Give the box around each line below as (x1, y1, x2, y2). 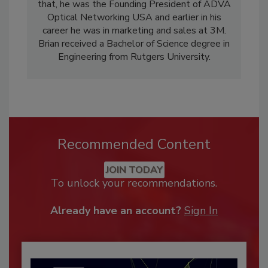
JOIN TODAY (105, 163, 163, 177)
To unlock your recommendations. (51, 176, 217, 191)
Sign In (184, 203, 218, 218)
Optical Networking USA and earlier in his (47, 11, 221, 25)
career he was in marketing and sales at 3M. (42, 24, 226, 38)
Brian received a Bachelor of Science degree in (38, 37, 230, 51)
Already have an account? (50, 203, 181, 218)
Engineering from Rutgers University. (57, 50, 211, 64)
